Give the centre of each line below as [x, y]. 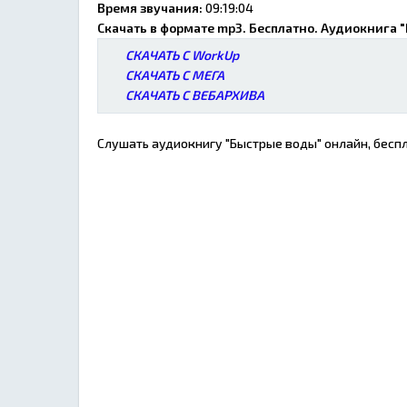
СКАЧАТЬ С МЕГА [174, 75]
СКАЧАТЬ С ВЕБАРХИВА [194, 95]
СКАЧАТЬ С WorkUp [182, 55]
